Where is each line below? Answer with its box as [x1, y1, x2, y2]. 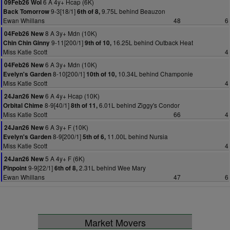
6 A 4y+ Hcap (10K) [44, 91, 100, 100]
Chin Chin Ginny [3, 39, 50, 47]
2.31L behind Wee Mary [78, 163, 146, 172]
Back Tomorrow [3, 7, 49, 16]
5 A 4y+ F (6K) [44, 154, 85, 163]
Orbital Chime [3, 101, 43, 110]
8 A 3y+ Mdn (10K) [44, 29, 97, 37]
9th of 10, [85, 39, 111, 47]
